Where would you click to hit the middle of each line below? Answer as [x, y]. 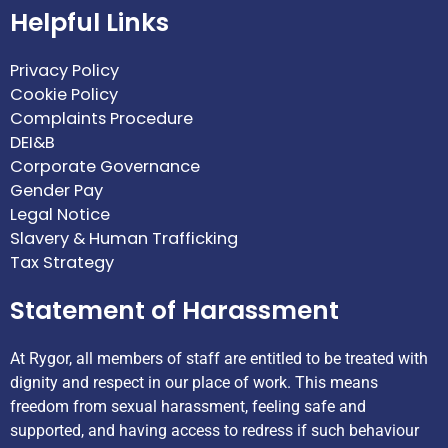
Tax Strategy [62, 263]
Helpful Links [89, 23]
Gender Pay [56, 191]
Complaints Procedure [101, 119]
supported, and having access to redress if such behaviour [214, 431]
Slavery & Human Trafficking [124, 239]
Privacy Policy [64, 71]
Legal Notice [60, 215]
